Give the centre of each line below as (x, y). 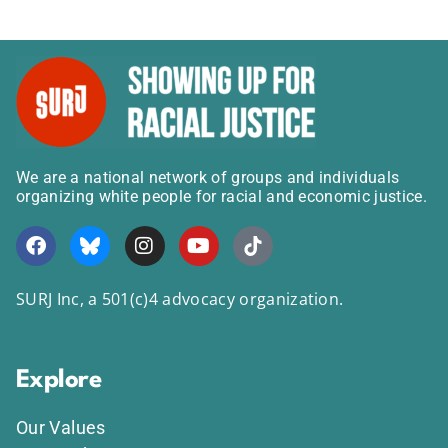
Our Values (61, 428)
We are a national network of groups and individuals (208, 178)
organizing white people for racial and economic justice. (221, 197)
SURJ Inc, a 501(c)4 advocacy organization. (180, 299)
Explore (59, 381)
